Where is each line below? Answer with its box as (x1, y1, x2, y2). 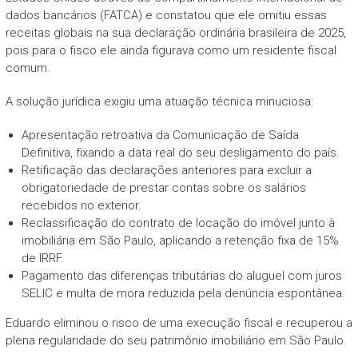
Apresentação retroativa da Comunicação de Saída (21, 127, 299, 142)
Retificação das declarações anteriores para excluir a (21, 162, 312, 177)
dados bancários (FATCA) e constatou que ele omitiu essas (5, 7, 327, 22)
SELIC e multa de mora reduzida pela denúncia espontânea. (21, 285, 345, 300)
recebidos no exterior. (21, 197, 141, 213)
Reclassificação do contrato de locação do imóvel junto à (21, 215, 335, 230)
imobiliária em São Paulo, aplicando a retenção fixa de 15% (21, 233, 339, 248)
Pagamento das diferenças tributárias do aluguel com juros (21, 268, 342, 283)
